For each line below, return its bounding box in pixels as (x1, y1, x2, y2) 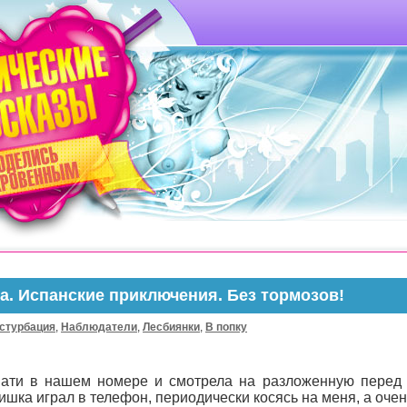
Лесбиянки (143, 321, 200, 333)
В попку (205, 321, 247, 333)
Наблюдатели (61, 321, 137, 333)
